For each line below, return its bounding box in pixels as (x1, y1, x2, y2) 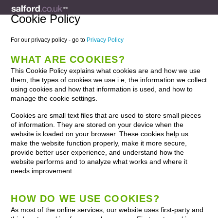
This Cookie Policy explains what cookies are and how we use (11, 67, 201, 74)
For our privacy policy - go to (11, 36, 87, 43)
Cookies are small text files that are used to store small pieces (11, 111, 201, 119)
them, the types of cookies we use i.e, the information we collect (11, 76, 207, 84)
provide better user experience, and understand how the (11, 148, 184, 156)
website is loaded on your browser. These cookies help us (11, 130, 189, 138)
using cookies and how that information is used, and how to (11, 85, 193, 93)
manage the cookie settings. (11, 94, 98, 102)
